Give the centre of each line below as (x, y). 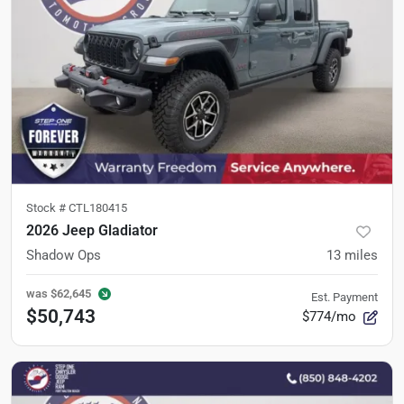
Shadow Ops (64, 255)
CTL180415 (98, 208)
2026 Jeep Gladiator (92, 230)
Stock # (47, 208)
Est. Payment (344, 297)
